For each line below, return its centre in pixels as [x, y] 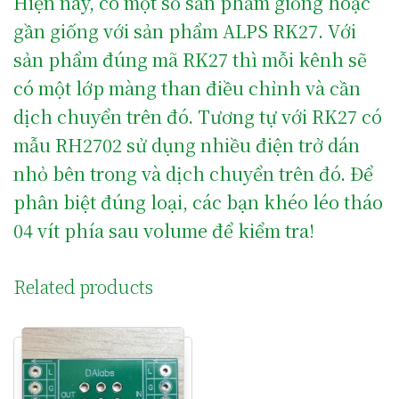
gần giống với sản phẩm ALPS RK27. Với [185, 30]
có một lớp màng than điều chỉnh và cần [187, 87]
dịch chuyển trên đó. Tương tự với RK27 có [198, 116]
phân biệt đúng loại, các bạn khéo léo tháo [198, 201]
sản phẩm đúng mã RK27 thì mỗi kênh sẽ [190, 59]
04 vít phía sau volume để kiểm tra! [164, 230]
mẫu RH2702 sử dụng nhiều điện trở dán [187, 144]
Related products [83, 286]
